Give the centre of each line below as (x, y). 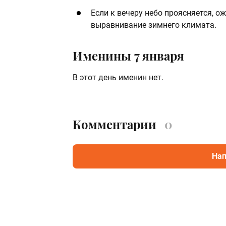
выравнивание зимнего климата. (154, 25)
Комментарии (115, 124)
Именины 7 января (128, 56)
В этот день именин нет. (118, 78)
